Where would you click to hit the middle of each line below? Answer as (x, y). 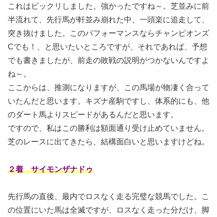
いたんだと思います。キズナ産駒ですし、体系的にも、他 (108, 101)
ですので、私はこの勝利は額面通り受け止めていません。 (108, 128)
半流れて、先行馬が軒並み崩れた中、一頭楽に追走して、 (108, 19)
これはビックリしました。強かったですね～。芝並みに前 (108, 6)
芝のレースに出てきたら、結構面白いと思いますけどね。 (108, 141)
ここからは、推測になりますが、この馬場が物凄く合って (108, 87)
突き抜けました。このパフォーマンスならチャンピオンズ (108, 33)
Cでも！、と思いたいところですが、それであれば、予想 (108, 46)
